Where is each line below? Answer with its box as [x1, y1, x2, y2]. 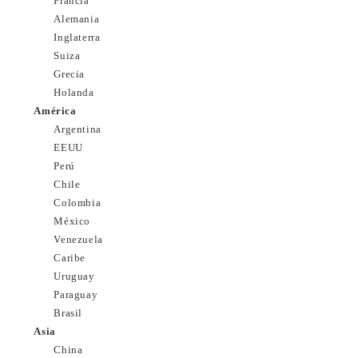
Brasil [54, 307, 83, 319]
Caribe [54, 252, 86, 264]
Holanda [54, 86, 94, 98]
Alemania [54, 13, 100, 25]
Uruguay [54, 270, 95, 282]
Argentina [54, 123, 101, 135]
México [54, 215, 91, 227]
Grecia [54, 68, 86, 80]
